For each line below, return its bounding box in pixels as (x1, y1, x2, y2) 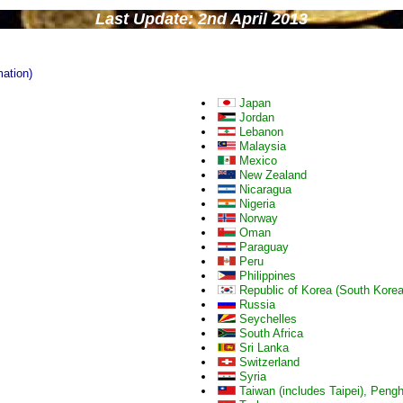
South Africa (236, 327, 303, 340)
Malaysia (236, 139, 286, 153)
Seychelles (236, 312, 297, 326)
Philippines (236, 269, 296, 282)
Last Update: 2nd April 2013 (95, 10, 308, 28)
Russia (236, 298, 275, 311)
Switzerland (236, 355, 300, 369)
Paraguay (236, 240, 289, 254)
